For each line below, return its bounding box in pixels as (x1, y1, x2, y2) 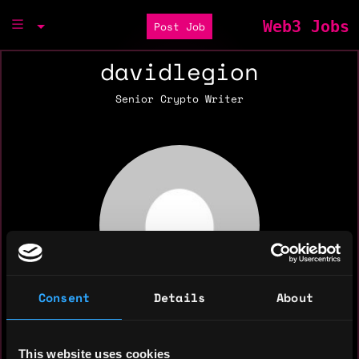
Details (154, 288, 205, 306)
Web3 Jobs (262, 17, 349, 36)
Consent (38, 288, 90, 306)
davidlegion (100, 54, 259, 88)
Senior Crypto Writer (115, 91, 244, 107)
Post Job (153, 18, 205, 34)
